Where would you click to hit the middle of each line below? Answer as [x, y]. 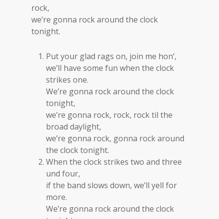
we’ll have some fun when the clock [110, 68]
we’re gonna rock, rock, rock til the [109, 115]
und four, [63, 174]
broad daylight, [74, 127]
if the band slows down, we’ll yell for [112, 185]
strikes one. [67, 80]
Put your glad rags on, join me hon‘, [111, 56]
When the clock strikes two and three [114, 162]
